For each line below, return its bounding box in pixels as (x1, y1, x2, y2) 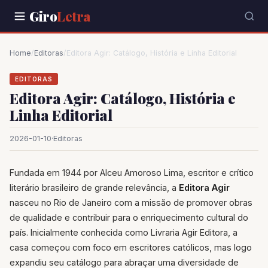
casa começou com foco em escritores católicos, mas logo (10, 242, 252, 253)
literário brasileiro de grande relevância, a (10, 182, 179, 193)
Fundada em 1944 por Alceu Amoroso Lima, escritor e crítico (10, 167, 254, 178)
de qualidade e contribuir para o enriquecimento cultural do (10, 212, 248, 223)
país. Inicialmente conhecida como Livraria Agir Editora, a (10, 227, 237, 238)
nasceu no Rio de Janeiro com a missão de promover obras (10, 197, 252, 208)
